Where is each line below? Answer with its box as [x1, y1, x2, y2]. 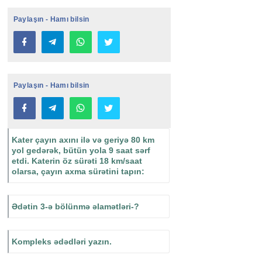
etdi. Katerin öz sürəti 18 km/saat [11, 156, 142, 166]
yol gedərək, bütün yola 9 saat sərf [11, 146, 150, 156]
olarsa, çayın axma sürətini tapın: [11, 167, 144, 177]
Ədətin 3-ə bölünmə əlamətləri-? [11, 202, 139, 212]
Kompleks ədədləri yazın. [11, 237, 112, 247]
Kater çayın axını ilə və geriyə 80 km [11, 135, 154, 145]
